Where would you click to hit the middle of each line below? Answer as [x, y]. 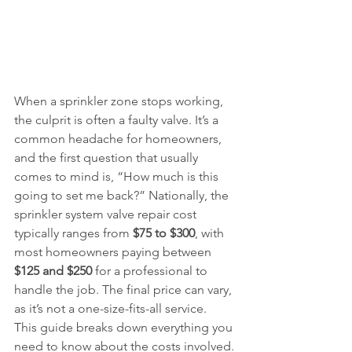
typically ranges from [73, 233]
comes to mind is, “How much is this [118, 176]
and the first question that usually [108, 158]
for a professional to [151, 271]
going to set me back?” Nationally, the [123, 195]
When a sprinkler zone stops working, [120, 101]
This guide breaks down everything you [125, 327]
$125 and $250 [53, 271]
